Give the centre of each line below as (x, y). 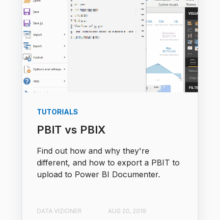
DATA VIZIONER (59, 211)
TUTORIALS (57, 112)
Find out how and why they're (93, 151)
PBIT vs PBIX (71, 130)
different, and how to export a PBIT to (108, 163)
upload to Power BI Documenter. (98, 175)
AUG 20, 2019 (127, 211)
